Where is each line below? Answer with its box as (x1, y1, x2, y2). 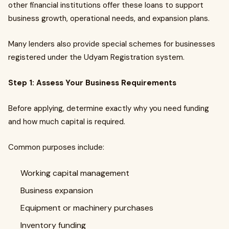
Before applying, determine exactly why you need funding (8, 103, 209, 113)
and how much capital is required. (8, 117, 125, 127)
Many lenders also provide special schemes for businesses (8, 39, 215, 49)
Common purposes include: (8, 142, 104, 152)
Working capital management (20, 168, 131, 178)
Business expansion (20, 185, 95, 196)
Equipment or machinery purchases (20, 202, 155, 213)
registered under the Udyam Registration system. (8, 52, 185, 62)
